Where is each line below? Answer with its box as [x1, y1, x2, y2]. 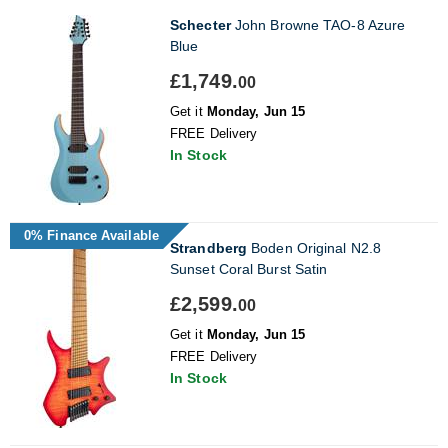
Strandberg [170, 239, 247, 256]
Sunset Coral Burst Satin [170, 260, 328, 277]
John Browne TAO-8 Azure [230, 16, 406, 33]
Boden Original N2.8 [247, 239, 381, 256]
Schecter [170, 16, 231, 33]
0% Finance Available [24, 227, 159, 243]
